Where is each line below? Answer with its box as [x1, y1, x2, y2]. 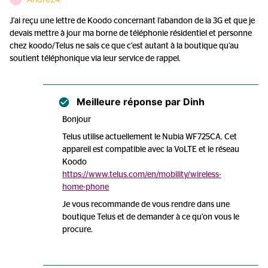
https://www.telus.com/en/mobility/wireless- [62, 170, 221, 179]
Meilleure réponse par [77, 96, 181, 108]
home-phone [62, 183, 109, 191]
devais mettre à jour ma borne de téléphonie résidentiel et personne [10, 29, 252, 38]
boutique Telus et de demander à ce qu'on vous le [62, 213, 239, 221]
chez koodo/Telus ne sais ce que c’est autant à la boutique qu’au [10, 42, 239, 50]
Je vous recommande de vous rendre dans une [62, 200, 230, 209]
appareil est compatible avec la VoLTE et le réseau [62, 145, 239, 154]
